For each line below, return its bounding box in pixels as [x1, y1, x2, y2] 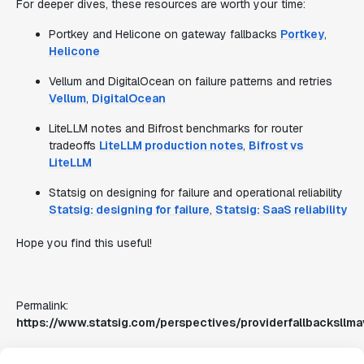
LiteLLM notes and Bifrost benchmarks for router [49, 121, 303, 136]
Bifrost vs [249, 138, 303, 153]
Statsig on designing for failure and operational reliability [49, 185, 343, 200]
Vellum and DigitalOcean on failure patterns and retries [49, 74, 332, 89]
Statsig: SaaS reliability [215, 202, 347, 217]
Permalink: [16, 298, 68, 313]
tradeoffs [49, 138, 99, 153]
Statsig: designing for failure [49, 202, 210, 217]
